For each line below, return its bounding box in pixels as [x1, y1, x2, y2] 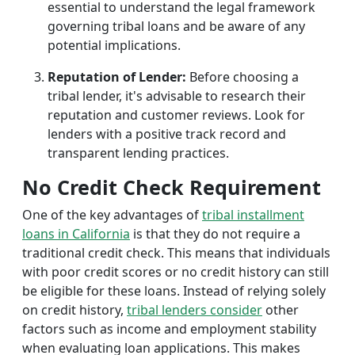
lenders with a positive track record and [48, 125, 286, 143]
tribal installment [202, 206, 304, 223]
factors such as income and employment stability [22, 320, 316, 338]
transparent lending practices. [48, 144, 229, 162]
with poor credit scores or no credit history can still [22, 263, 329, 281]
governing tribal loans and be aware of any [48, 17, 305, 35]
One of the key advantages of [22, 206, 202, 223]
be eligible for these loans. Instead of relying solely [22, 282, 326, 300]
